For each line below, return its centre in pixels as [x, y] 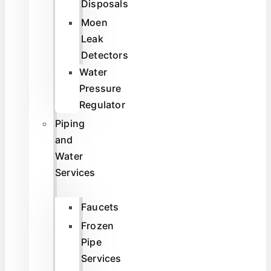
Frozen [98, 225]
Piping [70, 123]
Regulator [102, 104]
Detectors [105, 55]
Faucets [100, 207]
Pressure [100, 88]
